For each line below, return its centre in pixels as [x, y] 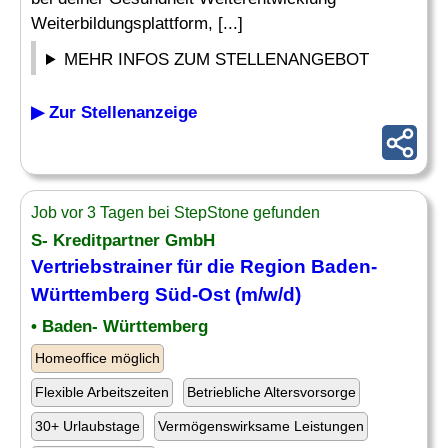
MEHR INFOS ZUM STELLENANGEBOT [217, 59]
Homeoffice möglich [97, 358]
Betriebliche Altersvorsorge [271, 392]
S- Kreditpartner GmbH [123, 240]
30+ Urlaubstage [87, 426]
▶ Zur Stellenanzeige [114, 112]
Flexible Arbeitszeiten [102, 392]
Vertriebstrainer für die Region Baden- [204, 266]
